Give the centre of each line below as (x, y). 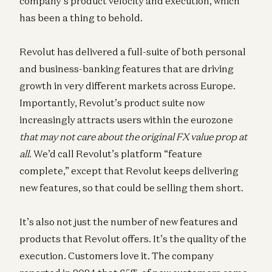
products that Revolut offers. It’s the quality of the (133, 238)
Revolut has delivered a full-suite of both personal (133, 51)
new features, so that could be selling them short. (131, 187)
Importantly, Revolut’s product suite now (112, 102)
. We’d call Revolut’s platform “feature (116, 153)
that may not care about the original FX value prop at (133, 136)
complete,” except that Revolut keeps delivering (129, 170)
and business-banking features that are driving (127, 68)
